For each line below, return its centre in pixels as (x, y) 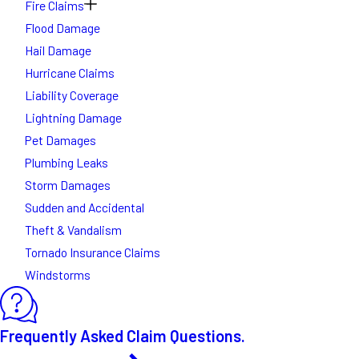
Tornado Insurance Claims (93, 252)
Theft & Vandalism (74, 230)
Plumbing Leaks (67, 163)
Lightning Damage (74, 118)
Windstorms (58, 275)
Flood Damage (63, 28)
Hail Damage (58, 50)
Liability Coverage (72, 95)
